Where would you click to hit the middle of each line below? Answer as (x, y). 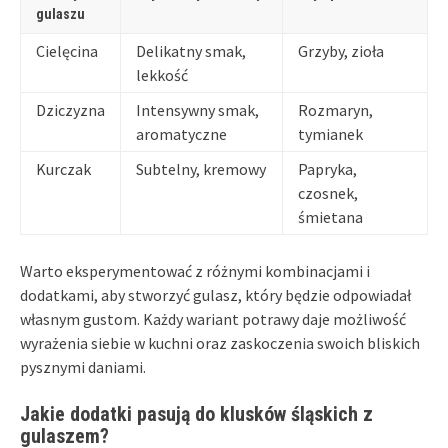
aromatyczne (181, 134)
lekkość (162, 75)
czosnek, (328, 193)
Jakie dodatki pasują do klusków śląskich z (196, 414)
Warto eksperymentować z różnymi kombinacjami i (195, 271)
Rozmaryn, (335, 110)
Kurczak (63, 169)
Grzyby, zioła (341, 51)
